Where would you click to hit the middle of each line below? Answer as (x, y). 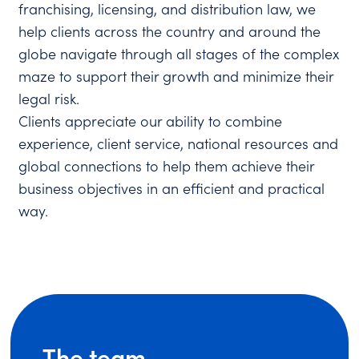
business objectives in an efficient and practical (172, 188)
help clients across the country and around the (170, 31)
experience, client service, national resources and (179, 143)
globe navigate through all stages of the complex (179, 54)
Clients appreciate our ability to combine (151, 121)
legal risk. (49, 99)
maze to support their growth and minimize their (176, 76)
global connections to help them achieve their (167, 166)
